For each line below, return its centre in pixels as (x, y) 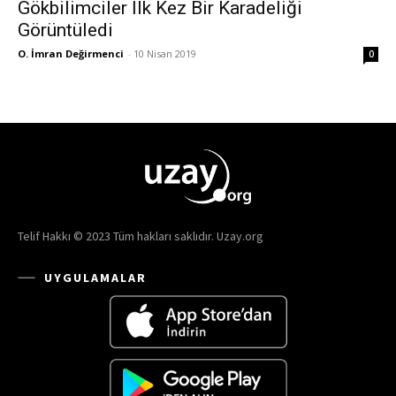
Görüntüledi (65, 30)
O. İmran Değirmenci (71, 54)
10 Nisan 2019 (165, 54)
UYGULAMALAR (95, 277)
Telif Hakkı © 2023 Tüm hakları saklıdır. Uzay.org (141, 236)
